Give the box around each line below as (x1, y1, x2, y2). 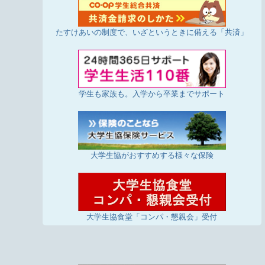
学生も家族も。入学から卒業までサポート (79, 89, 225, 99)
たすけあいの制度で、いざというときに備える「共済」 (56, 28, 248, 37)
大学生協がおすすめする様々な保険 (90, 151, 214, 160)
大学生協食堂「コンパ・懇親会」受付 (86, 212, 218, 222)
